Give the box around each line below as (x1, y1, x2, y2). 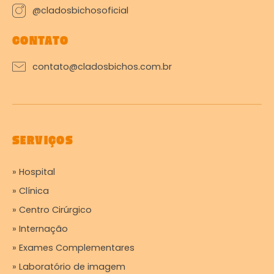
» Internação (12, 223, 68, 235)
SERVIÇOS (12, 135, 74, 147)
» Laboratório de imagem (12, 261, 125, 273)
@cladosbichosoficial (32, 4, 128, 17)
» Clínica (12, 185, 49, 197)
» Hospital (12, 166, 55, 178)
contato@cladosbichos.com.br (32, 60, 172, 73)
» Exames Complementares (12, 242, 135, 254)
